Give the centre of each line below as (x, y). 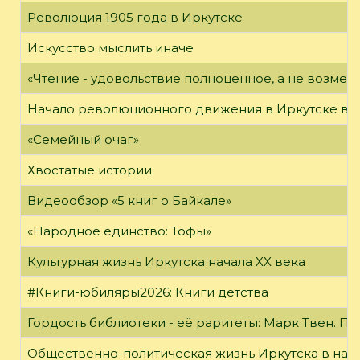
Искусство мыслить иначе (110, 47)
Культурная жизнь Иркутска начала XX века (166, 261)
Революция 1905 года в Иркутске (135, 17)
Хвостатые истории (90, 170)
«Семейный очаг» (83, 139)
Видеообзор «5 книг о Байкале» (129, 200)
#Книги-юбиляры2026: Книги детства (148, 292)
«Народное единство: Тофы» (119, 231)
